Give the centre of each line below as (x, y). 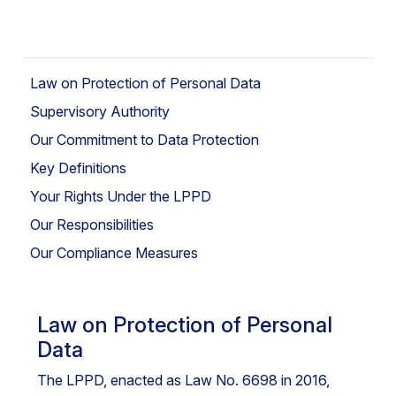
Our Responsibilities (92, 225)
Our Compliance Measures (114, 253)
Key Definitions (78, 168)
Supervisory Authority (100, 111)
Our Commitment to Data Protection (145, 140)
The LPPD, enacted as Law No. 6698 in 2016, (183, 380)
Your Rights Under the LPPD (121, 196)
